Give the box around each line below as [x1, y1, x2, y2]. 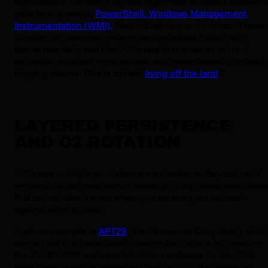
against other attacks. [14, 203, 104, 215]
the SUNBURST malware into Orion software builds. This [14, 248, 255, 261]
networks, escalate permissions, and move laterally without [14, 54, 265, 67]
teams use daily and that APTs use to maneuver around [14, 42, 248, 55]
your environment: [14, 7, 95, 19]
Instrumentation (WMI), [14, 19, 112, 31]
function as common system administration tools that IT [14, 31, 249, 43]
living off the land [145, 66, 218, 79]
